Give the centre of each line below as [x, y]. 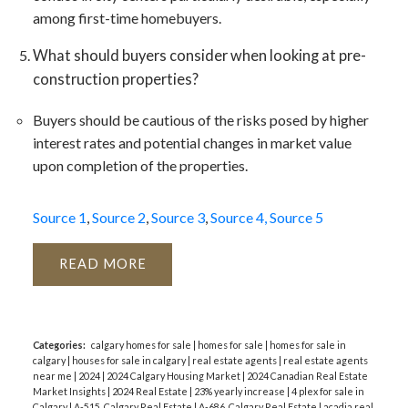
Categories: [59, 345]
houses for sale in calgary [129, 361]
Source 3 [178, 218]
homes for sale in [307, 345]
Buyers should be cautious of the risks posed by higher [200, 120]
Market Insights [70, 392]
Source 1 [59, 218]
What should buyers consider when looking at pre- [199, 55]
